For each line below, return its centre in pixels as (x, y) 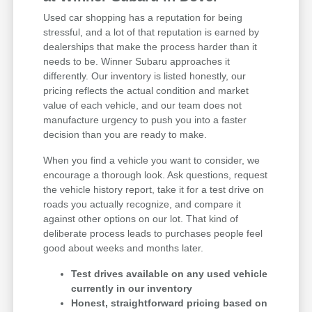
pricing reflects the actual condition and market (146, 90)
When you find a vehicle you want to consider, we (152, 160)
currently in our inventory (132, 288)
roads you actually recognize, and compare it (142, 204)
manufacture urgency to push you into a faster (145, 119)
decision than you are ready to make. (125, 134)
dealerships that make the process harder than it (150, 46)
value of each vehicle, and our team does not (143, 105)
